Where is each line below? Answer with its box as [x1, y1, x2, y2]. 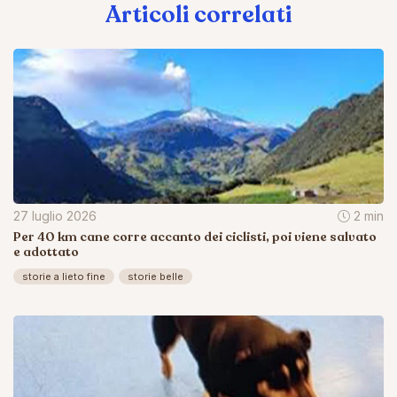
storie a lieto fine [22, 269, 105, 283]
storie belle [128, 269, 183, 283]
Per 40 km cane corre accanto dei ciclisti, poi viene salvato [13, 228, 377, 245]
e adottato [13, 243, 79, 261]
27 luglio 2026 [13, 207, 97, 223]
